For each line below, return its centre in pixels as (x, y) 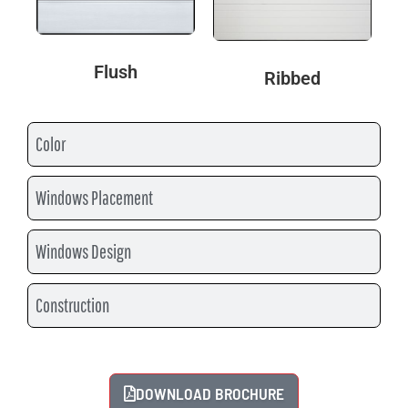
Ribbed (292, 78)
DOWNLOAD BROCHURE (210, 393)
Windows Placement (94, 197)
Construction (72, 305)
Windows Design (83, 251)
